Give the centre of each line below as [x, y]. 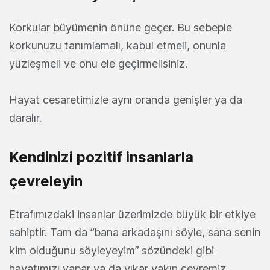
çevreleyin [46, 181]
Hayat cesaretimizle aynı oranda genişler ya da [126, 100]
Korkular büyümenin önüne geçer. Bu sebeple [121, 27]
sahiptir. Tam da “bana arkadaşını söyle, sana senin [135, 232]
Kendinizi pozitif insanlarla [101, 157]
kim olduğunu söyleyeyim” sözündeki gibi [111, 250]
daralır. [25, 118]
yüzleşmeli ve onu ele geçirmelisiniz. [98, 64]
